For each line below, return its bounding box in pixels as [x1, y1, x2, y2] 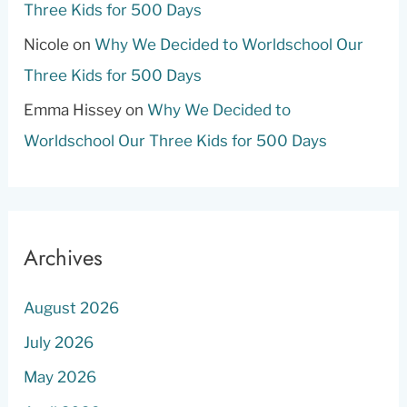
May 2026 [24, 368, 97, 387]
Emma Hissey [24, 101, 123, 120]
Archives [24, 241, 104, 273]
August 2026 [24, 298, 120, 317]
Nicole [24, 35, 70, 55]
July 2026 [24, 333, 94, 352]
